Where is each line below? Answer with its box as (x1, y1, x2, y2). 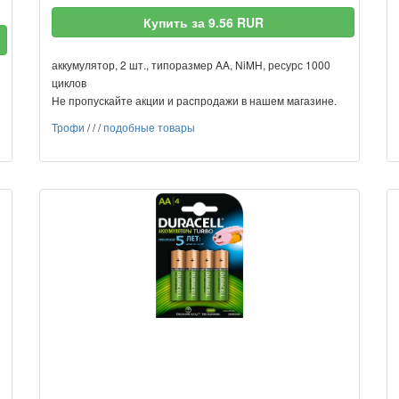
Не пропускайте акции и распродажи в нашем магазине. (52, 93, 337, 108)
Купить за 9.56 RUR (142, 13, 264, 31)
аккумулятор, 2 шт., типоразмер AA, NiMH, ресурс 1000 (52, 57, 330, 72)
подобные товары (103, 119, 195, 134)
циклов (52, 75, 86, 90)
